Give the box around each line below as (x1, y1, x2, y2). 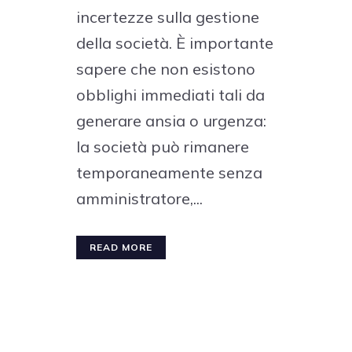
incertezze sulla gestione (76, 6, 259, 27)
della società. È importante (76, 32, 273, 53)
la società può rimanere (76, 136, 249, 156)
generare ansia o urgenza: (76, 110, 266, 130)
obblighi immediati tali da (76, 84, 265, 104)
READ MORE (90, 240, 152, 253)
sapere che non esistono (76, 58, 255, 79)
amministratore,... (76, 188, 203, 208)
